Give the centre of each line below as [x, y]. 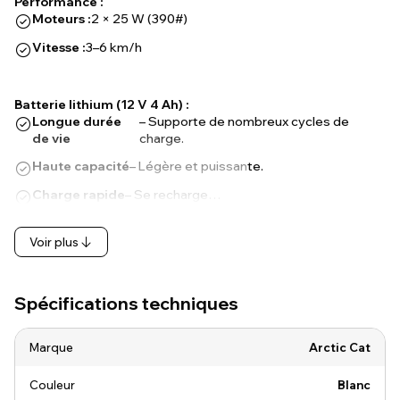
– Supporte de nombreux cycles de [244, 121]
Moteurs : [62, 19]
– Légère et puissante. [196, 166]
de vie [51, 138]
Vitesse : [59, 47]
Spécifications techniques [126, 303]
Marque [51, 347]
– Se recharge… [173, 195]
